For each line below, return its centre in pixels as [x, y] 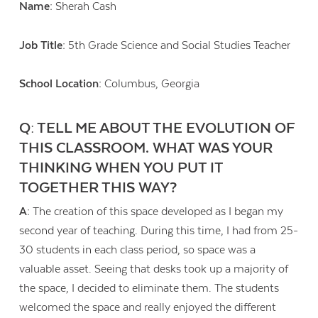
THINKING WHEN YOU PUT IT [121, 169]
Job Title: [43, 45]
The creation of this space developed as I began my [157, 212]
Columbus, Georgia [151, 84]
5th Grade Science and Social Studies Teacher [178, 45]
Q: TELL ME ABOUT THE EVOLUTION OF [158, 129]
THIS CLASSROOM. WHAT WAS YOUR [146, 149]
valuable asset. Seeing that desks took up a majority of [154, 269]
